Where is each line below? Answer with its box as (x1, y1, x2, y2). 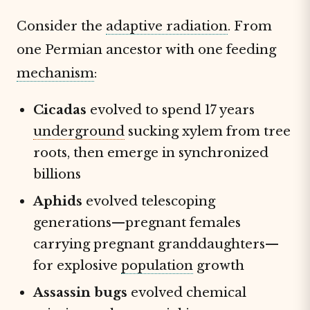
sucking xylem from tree (125, 123, 291, 139)
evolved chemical (127, 284, 246, 300)
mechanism (17, 65, 94, 81)
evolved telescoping (82, 193, 215, 209)
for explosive (33, 257, 121, 273)
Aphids (33, 193, 82, 209)
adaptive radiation (106, 18, 228, 34)
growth (193, 257, 244, 273)
